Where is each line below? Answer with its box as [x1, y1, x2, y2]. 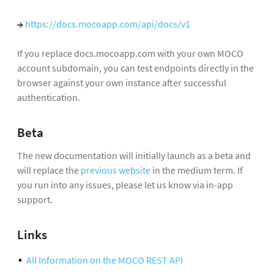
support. [17, 193, 53, 206]
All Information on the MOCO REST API [26, 254, 183, 267]
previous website [81, 164, 150, 177]
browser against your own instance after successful [17, 76, 226, 89]
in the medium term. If [150, 164, 243, 177]
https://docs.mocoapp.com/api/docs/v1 [25, 18, 190, 31]
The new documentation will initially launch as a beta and [17, 149, 251, 162]
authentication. [17, 91, 80, 104]
